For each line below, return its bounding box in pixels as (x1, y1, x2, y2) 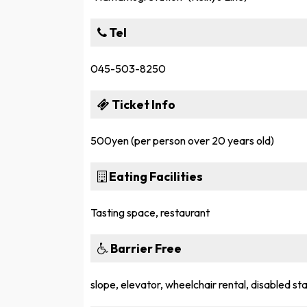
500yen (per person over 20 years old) (90, 133, 274, 147)
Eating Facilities (107, 168, 203, 184)
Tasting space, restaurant (90, 205, 210, 219)
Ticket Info (110, 96, 175, 112)
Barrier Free (108, 240, 182, 256)
